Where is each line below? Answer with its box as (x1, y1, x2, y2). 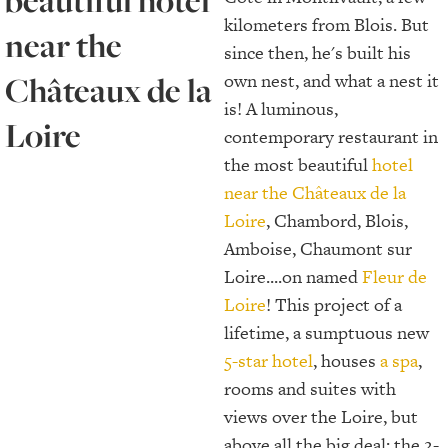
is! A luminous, (224, 96, 338, 122)
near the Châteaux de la (224, 180, 406, 206)
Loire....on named (224, 264, 362, 290)
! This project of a (266, 292, 402, 318)
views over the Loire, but (224, 404, 418, 430)
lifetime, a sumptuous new (224, 320, 429, 346)
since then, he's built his (224, 40, 411, 66)
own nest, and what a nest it (224, 68, 439, 94)
